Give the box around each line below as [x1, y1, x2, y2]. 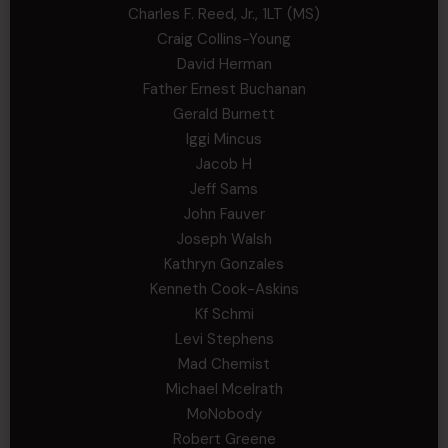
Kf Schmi [194, 304, 254, 324]
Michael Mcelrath [165, 379, 283, 399]
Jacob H [196, 154, 252, 174]
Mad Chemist [178, 354, 270, 374]
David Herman [176, 54, 272, 74]
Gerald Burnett [173, 104, 275, 124]
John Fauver [183, 204, 265, 224]
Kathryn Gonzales [164, 254, 284, 274]
